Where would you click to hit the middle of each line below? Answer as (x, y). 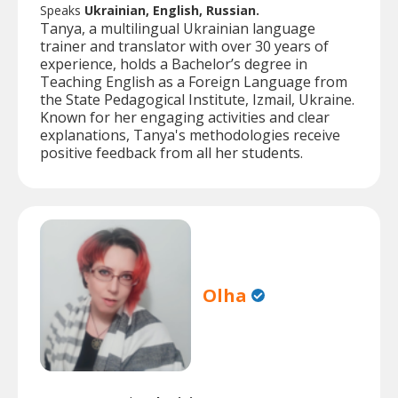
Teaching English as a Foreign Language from (194, 82)
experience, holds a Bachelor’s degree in (174, 64)
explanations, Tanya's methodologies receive (190, 135)
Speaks (62, 11)
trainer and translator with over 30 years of (184, 47)
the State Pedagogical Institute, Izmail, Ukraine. (197, 100)
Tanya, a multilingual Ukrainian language (178, 29)
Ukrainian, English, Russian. (172, 11)
